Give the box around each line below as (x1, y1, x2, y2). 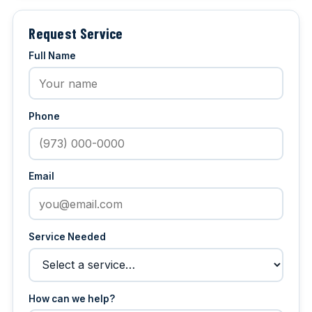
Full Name (29, 50, 77, 62)
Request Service (29, 24, 123, 42)
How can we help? (29, 292, 116, 304)
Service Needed (29, 231, 107, 243)
